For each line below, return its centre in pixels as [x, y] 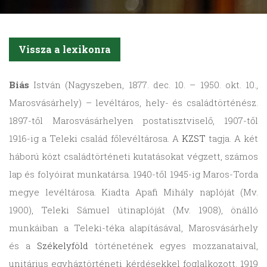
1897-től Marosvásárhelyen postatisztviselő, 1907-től [133, 121]
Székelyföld [63, 246]
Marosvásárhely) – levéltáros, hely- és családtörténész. [133, 103]
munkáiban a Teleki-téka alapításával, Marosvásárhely [133, 228]
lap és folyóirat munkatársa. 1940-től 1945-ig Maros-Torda [133, 174]
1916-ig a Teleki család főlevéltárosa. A [95, 139]
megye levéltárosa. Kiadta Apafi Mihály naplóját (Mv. [133, 192]
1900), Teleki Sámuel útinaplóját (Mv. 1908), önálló [133, 210]
